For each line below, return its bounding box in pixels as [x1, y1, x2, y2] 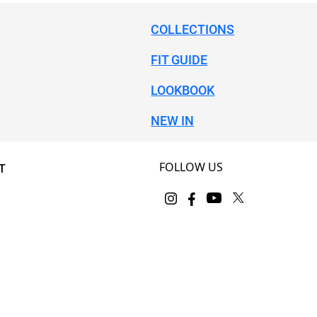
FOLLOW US [159, 159, 224, 175]
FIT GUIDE [151, 52, 208, 68]
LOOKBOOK [151, 83, 215, 98]
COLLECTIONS [151, 22, 235, 38]
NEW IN [151, 113, 195, 129]
